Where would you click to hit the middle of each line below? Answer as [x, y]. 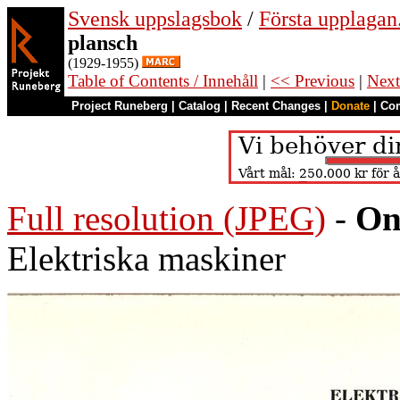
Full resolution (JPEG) [167, 218]
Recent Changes [276, 106]
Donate [350, 106]
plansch [103, 43]
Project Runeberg [120, 106]
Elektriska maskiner [146, 258]
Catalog [200, 106]
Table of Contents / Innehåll [163, 81]
